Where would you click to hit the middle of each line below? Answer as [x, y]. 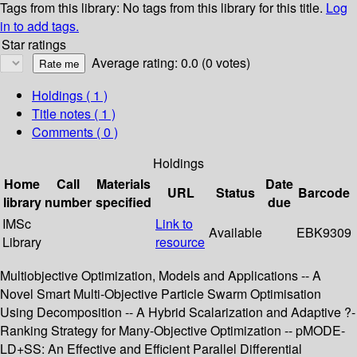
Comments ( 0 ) [75, 132]
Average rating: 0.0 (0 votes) [171, 63]
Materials [124, 184]
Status [235, 193]
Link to [174, 224]
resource [180, 242]
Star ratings [34, 45]
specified [124, 202]
